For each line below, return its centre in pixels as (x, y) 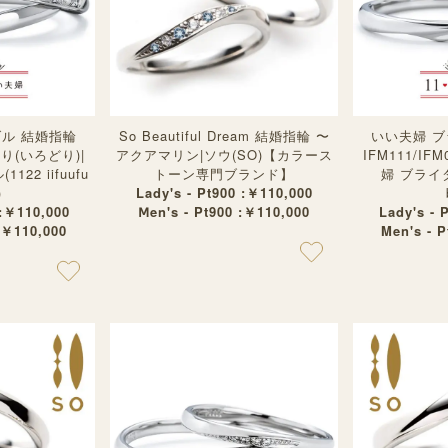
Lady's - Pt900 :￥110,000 (224, 192)
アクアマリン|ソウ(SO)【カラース (224, 154)
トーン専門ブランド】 (224, 173)
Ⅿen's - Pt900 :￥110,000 (224, 211)
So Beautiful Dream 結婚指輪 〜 (224, 135)
